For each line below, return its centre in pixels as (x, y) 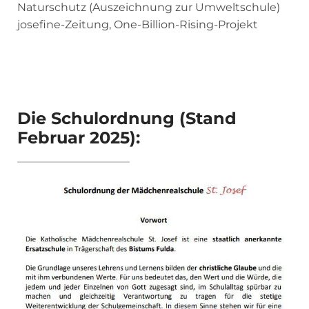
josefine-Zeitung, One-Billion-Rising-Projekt (138, 25)
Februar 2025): (79, 138)
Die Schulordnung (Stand (127, 119)
